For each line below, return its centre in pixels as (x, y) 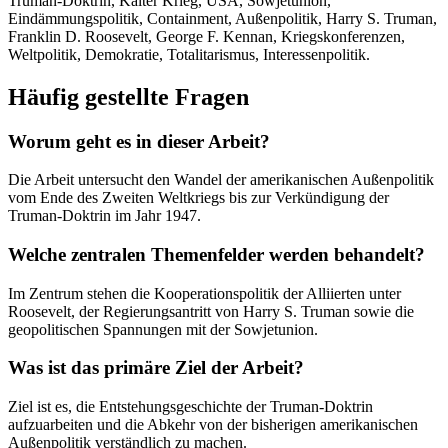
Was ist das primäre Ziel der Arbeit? (156, 368)
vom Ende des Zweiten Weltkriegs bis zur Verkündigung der (198, 198)
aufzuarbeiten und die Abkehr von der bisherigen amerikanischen (213, 425)
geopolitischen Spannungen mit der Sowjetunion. (163, 329)
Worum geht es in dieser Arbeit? (139, 141)
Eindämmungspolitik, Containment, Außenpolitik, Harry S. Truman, (222, 18)
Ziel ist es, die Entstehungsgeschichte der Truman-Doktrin (190, 407)
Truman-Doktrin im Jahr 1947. (104, 216)
